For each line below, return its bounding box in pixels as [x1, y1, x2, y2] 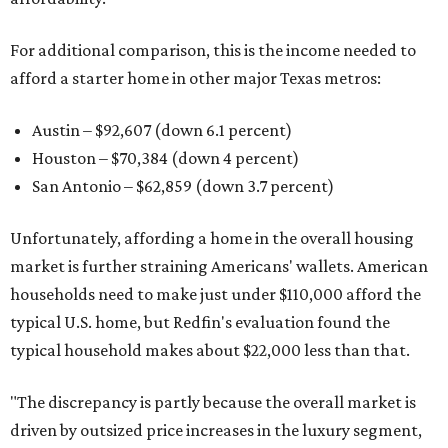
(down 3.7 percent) [192, 176, 334, 197]
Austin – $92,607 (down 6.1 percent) [32, 120, 292, 141]
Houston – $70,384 [32, 148, 168, 169]
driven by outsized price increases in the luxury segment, [10, 420, 422, 441]
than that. [334, 340, 410, 361]
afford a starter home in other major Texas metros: [10, 68, 381, 89]
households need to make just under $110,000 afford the [10, 284, 421, 305]
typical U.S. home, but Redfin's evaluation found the [10, 312, 390, 333]
